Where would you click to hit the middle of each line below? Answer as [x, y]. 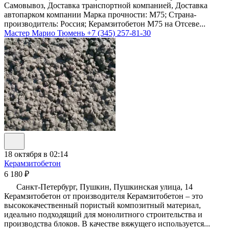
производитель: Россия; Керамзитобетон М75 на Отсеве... [105, 24]
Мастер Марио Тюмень [45, 33]
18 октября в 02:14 [36, 154]
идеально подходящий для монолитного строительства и [103, 215]
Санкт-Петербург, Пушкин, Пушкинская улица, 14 [104, 187]
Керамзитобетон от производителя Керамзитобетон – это [104, 196]
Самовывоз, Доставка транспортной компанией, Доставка [106, 6]
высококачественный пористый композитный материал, [102, 205]
